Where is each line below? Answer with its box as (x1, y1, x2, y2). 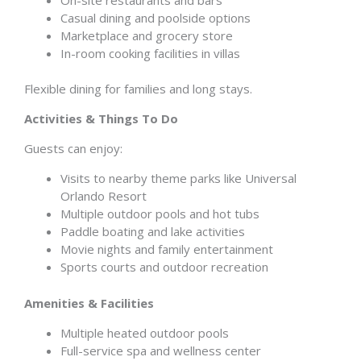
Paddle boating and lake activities (60, 223, 245, 239)
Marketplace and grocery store (60, 27, 233, 44)
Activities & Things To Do (24, 110, 178, 127)
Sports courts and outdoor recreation (60, 259, 268, 275)
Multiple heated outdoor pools (60, 324, 229, 341)
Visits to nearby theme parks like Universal (60, 170, 297, 186)
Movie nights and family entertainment (60, 241, 273, 257)
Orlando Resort (60, 188, 147, 204)
